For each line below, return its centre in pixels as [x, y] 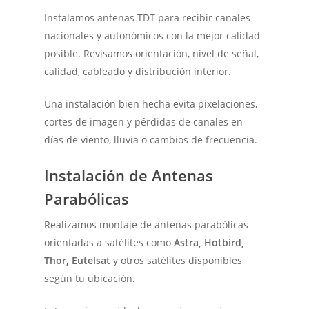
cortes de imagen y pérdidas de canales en [144, 121]
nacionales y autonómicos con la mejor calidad [152, 35]
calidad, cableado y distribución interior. [138, 71]
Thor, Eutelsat [78, 260]
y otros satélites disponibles [177, 260]
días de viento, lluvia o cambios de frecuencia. [151, 139]
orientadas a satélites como [109, 242]
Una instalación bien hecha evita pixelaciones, [151, 103]
